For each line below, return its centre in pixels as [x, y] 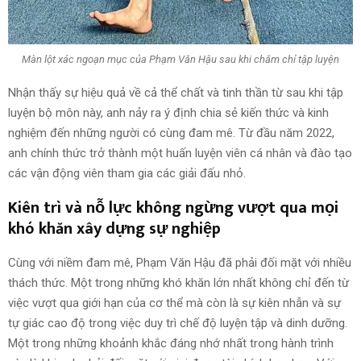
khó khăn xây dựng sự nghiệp [114, 228]
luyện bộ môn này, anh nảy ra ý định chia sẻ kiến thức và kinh [168, 112]
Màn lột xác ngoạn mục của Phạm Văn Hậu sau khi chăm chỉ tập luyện [180, 60]
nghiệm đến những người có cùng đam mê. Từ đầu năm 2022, [171, 133]
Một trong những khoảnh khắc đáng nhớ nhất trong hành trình [171, 343]
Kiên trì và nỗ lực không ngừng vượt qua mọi [173, 207]
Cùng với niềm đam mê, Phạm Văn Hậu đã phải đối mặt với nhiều [180, 262]
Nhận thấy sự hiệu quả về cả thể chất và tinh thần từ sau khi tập [176, 92]
